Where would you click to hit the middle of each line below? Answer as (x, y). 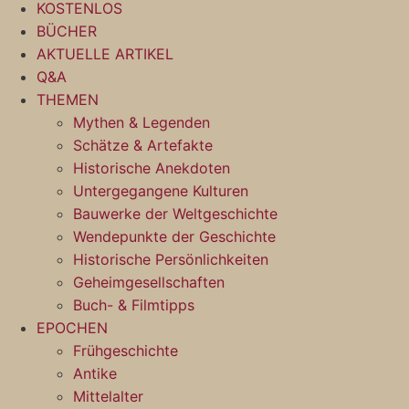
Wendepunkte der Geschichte (174, 236)
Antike (95, 373)
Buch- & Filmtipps (134, 305)
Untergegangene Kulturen (161, 191)
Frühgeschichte (126, 351)
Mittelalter (108, 396)
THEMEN (68, 100)
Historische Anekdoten (152, 168)
